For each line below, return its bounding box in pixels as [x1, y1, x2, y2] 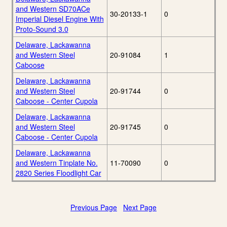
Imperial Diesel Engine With [15, 14, 104, 24]
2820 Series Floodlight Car [15, 168, 101, 178]
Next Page [123, 202, 157, 213]
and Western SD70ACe [15, 4, 90, 14]
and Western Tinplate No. [15, 158, 98, 168]
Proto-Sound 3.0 [15, 24, 68, 34]
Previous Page [70, 202, 117, 213]
